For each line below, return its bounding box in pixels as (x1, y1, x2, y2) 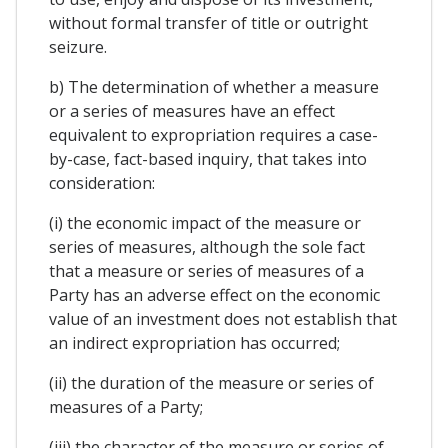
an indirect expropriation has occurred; (49, 331, 340, 354)
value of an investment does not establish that (49, 307, 397, 330)
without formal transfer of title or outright (49, 11, 368, 34)
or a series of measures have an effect (49, 99, 335, 122)
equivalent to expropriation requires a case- (49, 123, 378, 146)
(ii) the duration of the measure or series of (49, 371, 374, 394)
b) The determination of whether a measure (49, 75, 379, 98)
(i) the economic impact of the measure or (49, 211, 361, 234)
